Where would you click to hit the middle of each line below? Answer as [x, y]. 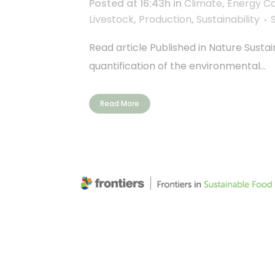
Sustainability [228, 19]
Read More [120, 103]
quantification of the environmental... [177, 66]
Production [165, 19]
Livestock [111, 19]
